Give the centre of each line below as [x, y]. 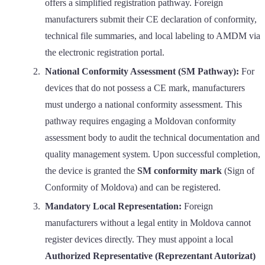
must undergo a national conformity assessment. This [143, 104]
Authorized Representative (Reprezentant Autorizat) [150, 256]
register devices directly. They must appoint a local [139, 239]
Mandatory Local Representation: [113, 206]
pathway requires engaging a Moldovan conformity [140, 121]
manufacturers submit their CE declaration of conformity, [151, 19]
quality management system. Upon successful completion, [153, 154]
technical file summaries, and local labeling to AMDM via [153, 35]
